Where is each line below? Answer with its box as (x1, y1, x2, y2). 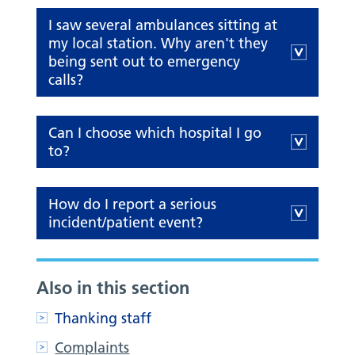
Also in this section (36, 277, 190, 300)
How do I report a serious (48, 195, 217, 214)
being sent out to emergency (48, 52, 241, 71)
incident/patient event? (48, 213, 204, 232)
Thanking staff (55, 309, 152, 328)
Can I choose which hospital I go (48, 124, 262, 143)
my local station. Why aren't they (48, 34, 269, 53)
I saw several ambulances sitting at (48, 16, 278, 35)
